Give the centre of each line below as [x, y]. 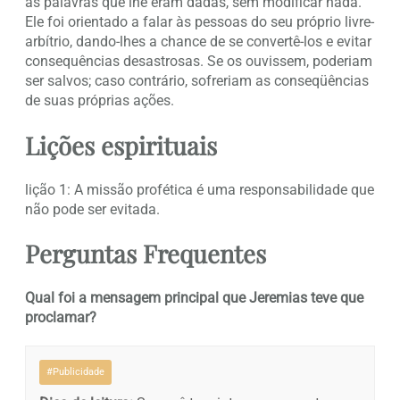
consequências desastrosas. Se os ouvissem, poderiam [199, 61]
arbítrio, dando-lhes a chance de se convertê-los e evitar [198, 41]
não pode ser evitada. [92, 209]
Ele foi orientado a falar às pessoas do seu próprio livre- [200, 21]
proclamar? [61, 318]
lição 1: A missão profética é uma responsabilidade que [200, 189]
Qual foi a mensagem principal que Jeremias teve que [194, 298]
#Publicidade [75, 372]
